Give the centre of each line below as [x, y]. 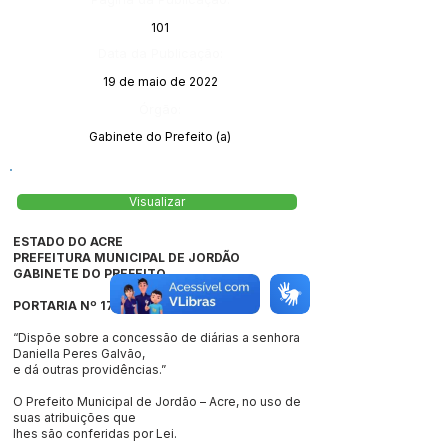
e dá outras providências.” [89, 369]
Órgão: [160, 109]
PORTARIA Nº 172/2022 [86, 305]
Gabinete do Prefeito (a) [160, 136]
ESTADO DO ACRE [68, 241]
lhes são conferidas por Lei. [95, 433]
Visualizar [157, 202]
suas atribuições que [74, 417]
